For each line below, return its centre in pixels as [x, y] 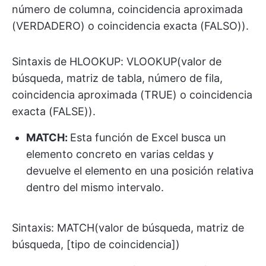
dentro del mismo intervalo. [95, 187]
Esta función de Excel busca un [148, 137]
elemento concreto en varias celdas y [120, 154]
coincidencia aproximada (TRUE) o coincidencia [132, 94]
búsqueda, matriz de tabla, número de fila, [117, 78]
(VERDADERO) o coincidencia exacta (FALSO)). [130, 26]
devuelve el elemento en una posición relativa [140, 170]
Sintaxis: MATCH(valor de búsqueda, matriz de [128, 227]
